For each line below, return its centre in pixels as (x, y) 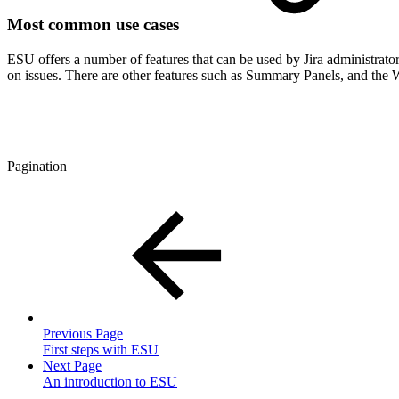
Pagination (37, 167)
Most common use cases (95, 25)
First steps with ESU (101, 350)
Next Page (72, 366)
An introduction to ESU (110, 382)
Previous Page (83, 334)
